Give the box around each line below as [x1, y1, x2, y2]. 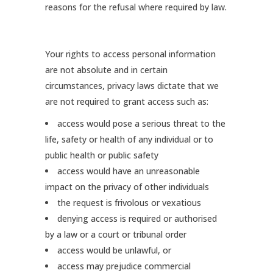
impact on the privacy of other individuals [45, 181, 209, 193]
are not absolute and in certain [45, 64, 168, 76]
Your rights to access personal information [45, 48, 216, 60]
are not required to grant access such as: [45, 96, 208, 107]
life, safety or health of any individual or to [45, 133, 213, 145]
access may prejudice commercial [57, 260, 191, 272]
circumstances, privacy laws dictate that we [45, 80, 219, 91]
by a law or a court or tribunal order [45, 229, 186, 240]
